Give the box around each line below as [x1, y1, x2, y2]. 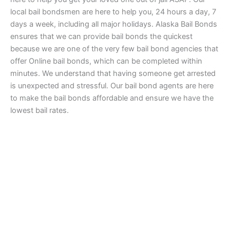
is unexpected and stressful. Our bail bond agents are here [10, 81, 214, 90]
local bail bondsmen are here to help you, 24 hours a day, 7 [10, 7, 216, 16]
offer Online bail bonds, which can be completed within [10, 56, 202, 66]
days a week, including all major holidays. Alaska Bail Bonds [10, 20, 217, 29]
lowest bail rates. [10, 106, 69, 115]
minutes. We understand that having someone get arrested [10, 69, 216, 78]
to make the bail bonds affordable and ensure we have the [10, 93, 214, 103]
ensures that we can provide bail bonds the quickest [10, 32, 193, 41]
